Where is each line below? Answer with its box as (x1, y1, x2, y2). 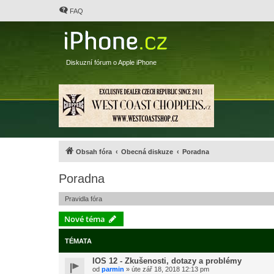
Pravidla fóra (65, 195, 102, 202)
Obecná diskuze (121, 148, 173, 155)
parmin (102, 265, 124, 273)
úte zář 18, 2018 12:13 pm (131, 265, 209, 273)
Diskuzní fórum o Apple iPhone (66, 59, 157, 66)
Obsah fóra (76, 148, 112, 155)
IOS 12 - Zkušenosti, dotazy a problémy (92, 256, 242, 265)
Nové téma (64, 213, 105, 224)
